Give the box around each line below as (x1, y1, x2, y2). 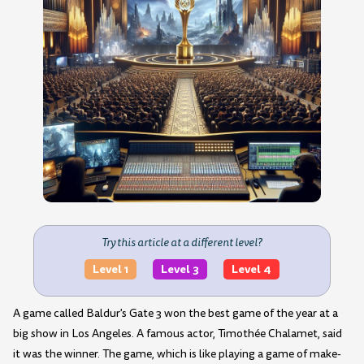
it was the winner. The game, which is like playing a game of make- (13, 346, 341, 362)
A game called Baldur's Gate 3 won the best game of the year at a (13, 305, 338, 322)
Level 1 (92, 261, 128, 278)
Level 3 (160, 261, 199, 278)
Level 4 (231, 261, 271, 278)
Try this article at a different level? (102, 234, 262, 250)
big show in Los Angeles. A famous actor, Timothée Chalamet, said (13, 326, 342, 342)
